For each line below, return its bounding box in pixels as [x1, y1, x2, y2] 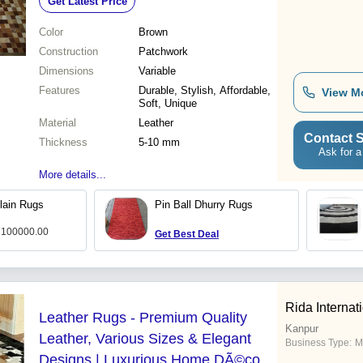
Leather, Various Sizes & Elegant [39, 331, 251, 348]
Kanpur [285, 322, 318, 335]
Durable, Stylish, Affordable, [139, 84, 271, 97]
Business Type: [285, 337, 352, 349]
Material [39, 117, 76, 130]
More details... [39, 169, 106, 181]
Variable [139, 65, 176, 78]
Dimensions [39, 65, 94, 78]
